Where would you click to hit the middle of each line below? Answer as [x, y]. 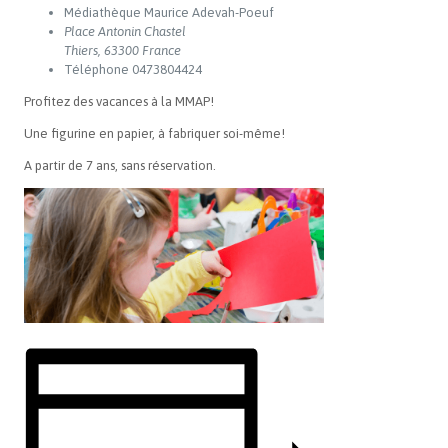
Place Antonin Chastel [125, 31]
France [161, 50]
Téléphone [96, 69]
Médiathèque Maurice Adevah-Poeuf [169, 12]
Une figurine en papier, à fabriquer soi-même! [154, 133]
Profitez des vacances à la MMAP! [119, 101]
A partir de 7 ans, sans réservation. [120, 165]
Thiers [81, 50]
